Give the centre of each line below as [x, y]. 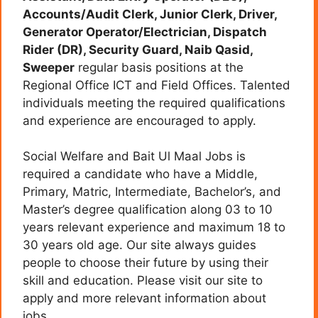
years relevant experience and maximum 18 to [154, 227]
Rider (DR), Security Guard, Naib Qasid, [138, 49]
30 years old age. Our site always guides [139, 245]
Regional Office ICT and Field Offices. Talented [157, 85]
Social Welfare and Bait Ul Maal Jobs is [134, 157]
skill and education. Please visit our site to [143, 281]
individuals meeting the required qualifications [154, 103]
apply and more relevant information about [144, 298]
